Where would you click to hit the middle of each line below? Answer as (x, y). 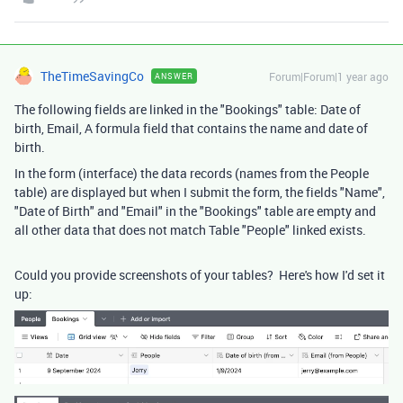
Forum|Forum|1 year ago (329, 77)
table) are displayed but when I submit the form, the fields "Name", (200, 193)
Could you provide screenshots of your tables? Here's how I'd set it (200, 275)
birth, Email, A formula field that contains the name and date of (191, 129)
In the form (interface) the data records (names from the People (192, 174)
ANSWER (174, 76)
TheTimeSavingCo (92, 76)
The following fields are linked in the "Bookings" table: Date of (188, 110)
